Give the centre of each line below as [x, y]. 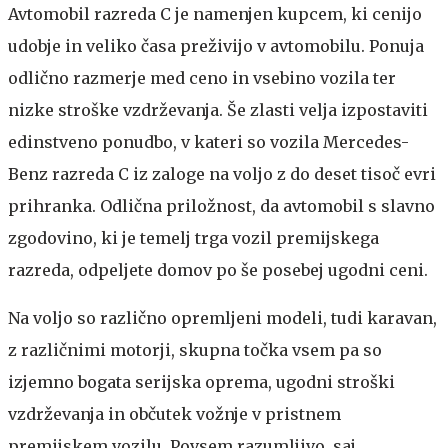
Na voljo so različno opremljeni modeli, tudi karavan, [222, 318]
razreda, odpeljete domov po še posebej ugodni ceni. [218, 270]
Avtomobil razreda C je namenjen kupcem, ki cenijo [215, 14]
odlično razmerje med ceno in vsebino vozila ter [202, 78]
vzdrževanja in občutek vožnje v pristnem [174, 414]
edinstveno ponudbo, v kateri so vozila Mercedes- [208, 142]
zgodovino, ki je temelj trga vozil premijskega [193, 238]
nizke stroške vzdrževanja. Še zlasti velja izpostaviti [218, 110]
